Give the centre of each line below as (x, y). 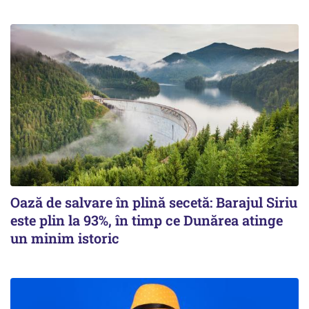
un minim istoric (65, 238)
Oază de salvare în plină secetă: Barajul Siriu (154, 202)
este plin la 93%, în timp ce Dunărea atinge (147, 220)
